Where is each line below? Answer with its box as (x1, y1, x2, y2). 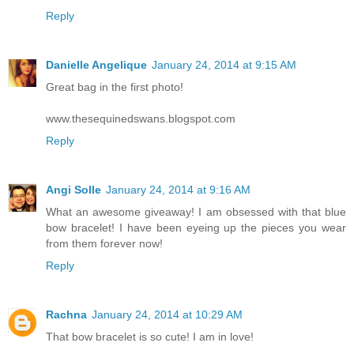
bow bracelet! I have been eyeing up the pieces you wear (46, 220, 346, 234)
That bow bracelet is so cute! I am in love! (46, 330, 254, 343)
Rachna (46, 307, 87, 321)
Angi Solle (46, 183, 101, 196)
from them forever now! (46, 236, 163, 250)
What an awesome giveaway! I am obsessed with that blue (46, 205, 346, 218)
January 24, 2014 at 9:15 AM (152, 58, 296, 71)
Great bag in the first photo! (46, 80, 183, 93)
